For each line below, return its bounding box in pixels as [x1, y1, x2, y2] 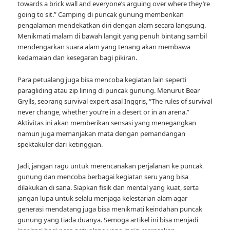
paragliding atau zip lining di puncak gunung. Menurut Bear [17, 85, 200, 95]
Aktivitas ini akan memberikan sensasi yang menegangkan [17, 118, 197, 127]
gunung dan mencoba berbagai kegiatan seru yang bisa [17, 171, 189, 181]
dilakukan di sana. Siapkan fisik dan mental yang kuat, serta [17, 182, 199, 192]
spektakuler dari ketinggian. [17, 139, 103, 149]
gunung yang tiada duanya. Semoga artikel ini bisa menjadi [17, 215, 199, 224]
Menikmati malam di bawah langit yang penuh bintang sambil [17, 31, 207, 41]
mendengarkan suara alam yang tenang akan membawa [17, 42, 191, 52]
